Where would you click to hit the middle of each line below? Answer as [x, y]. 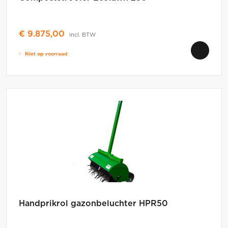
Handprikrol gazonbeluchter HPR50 [93, 203]
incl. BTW [82, 35]
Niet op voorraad [46, 54]
